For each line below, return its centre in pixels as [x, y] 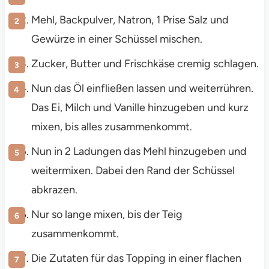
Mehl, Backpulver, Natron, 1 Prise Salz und [130, 20]
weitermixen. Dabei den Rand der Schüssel [133, 171]
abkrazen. [54, 190]
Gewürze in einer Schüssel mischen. [116, 39]
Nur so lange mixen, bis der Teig [107, 215]
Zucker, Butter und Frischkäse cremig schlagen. [145, 64]
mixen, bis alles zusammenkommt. [111, 127]
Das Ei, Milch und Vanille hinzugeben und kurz [140, 108]
